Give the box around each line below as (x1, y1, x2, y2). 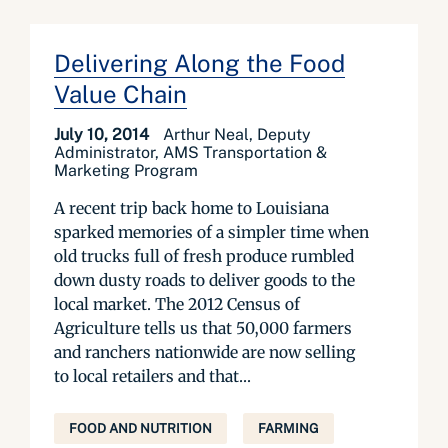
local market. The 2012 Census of (54, 294, 300, 314)
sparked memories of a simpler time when (54, 222, 369, 242)
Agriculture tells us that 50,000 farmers (54, 318, 352, 338)
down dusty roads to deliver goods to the (54, 270, 355, 290)
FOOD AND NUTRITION (69, 421, 212, 436)
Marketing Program (54, 161, 198, 180)
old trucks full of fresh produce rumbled (54, 246, 354, 266)
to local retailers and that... (54, 366, 251, 386)
